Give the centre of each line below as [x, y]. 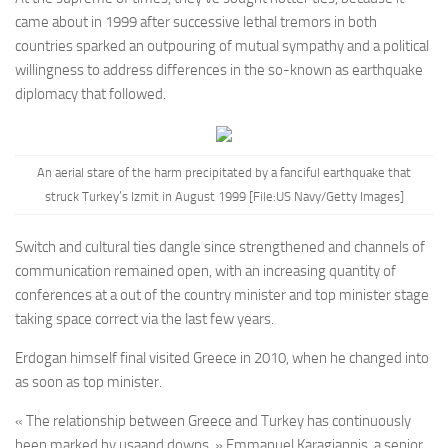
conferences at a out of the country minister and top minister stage [222, 294]
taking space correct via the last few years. [144, 318]
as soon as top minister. [88, 381]
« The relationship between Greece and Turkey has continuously [213, 420]
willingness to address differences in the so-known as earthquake [219, 70]
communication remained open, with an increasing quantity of [205, 270]
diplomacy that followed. [90, 94]
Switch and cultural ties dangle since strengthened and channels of [220, 246]
